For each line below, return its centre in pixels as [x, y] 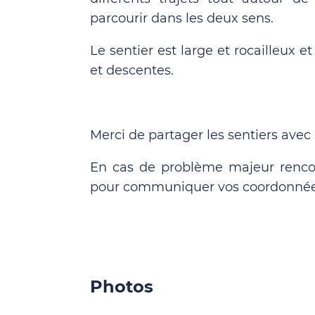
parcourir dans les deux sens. [182, 18]
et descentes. [132, 70]
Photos [122, 287]
